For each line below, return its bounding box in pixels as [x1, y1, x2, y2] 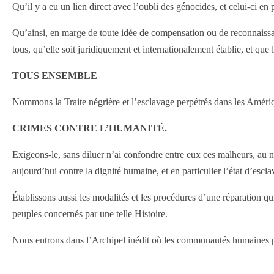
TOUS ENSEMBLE [12, 70, 97, 81]
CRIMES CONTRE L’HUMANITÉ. [12, 123, 167, 133]
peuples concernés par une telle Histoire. [12, 209, 168, 219]
